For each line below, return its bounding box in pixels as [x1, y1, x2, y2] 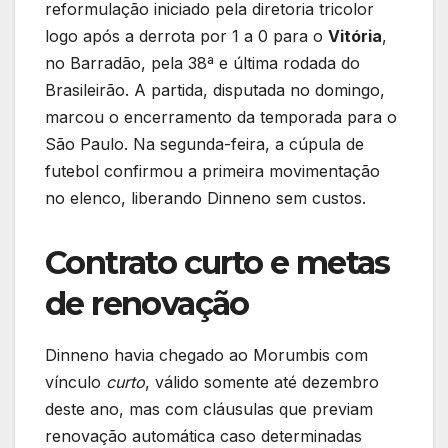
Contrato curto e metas [45, 243, 390, 283]
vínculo [45, 372, 106, 393]
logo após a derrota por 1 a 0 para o [45, 26, 328, 47]
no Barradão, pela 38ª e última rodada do [45, 53, 360, 74]
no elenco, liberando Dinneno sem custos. [45, 188, 366, 209]
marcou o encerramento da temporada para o [45, 107, 397, 128]
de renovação [45, 284, 249, 324]
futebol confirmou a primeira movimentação [45, 161, 380, 182]
